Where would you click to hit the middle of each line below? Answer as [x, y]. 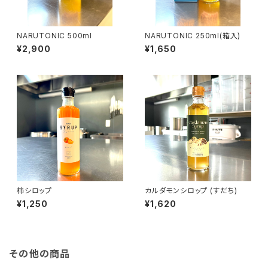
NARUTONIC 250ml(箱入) [193, 36]
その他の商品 [40, 254]
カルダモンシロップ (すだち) [191, 191]
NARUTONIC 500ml [54, 36]
